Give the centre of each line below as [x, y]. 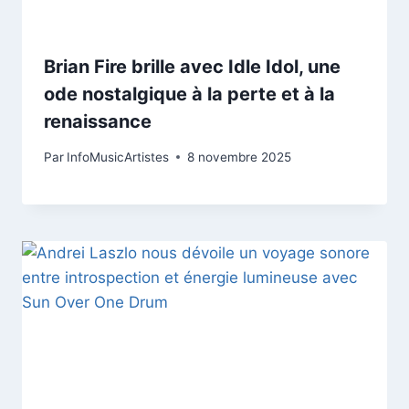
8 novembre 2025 [240, 157]
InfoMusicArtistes [118, 157]
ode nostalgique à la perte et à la [189, 94]
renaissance [98, 122]
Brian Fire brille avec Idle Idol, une [192, 67]
